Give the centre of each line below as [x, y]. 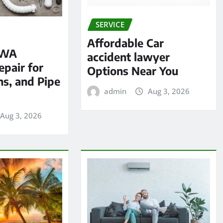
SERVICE [110, 25]
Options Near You [132, 70]
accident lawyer [128, 56]
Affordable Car [125, 43]
